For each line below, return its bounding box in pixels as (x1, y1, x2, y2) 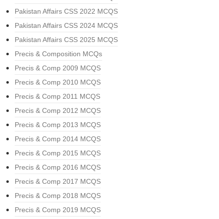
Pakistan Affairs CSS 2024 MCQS (15, 22, 118, 29)
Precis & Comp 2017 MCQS (15, 177, 101, 185)
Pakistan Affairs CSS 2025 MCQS (15, 36, 118, 44)
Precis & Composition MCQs (15, 50, 102, 58)
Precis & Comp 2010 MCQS (15, 78, 101, 86)
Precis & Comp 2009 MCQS (15, 64, 101, 72)
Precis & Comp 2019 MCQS (15, 206, 101, 214)
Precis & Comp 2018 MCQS (15, 192, 101, 199)
